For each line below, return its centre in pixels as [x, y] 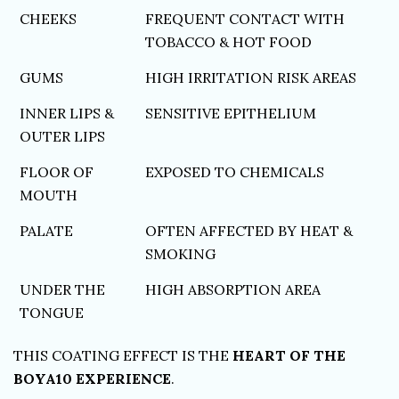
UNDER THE [63, 289]
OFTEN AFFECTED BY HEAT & [249, 231]
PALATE [47, 231]
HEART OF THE [289, 355]
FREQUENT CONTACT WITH [245, 19]
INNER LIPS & [67, 113]
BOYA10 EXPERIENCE [92, 378]
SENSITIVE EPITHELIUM [231, 113]
